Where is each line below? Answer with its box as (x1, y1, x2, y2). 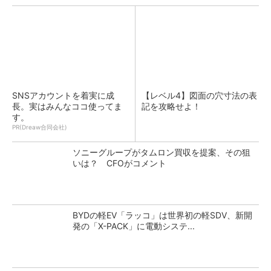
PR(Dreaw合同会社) (12, 123, 67, 131)
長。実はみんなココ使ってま (12, 101, 122, 111)
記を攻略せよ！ (142, 101, 201, 111)
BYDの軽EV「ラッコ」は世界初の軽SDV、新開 (73, 210, 252, 220)
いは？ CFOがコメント (73, 158, 166, 168)
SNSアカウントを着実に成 (12, 90, 114, 100)
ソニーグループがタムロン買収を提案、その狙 (73, 147, 250, 157)
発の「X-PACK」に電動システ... (73, 221, 195, 231)
